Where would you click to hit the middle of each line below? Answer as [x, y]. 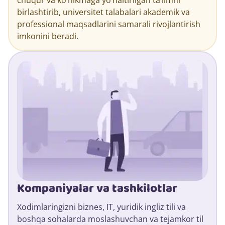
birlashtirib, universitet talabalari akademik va [103, 12]
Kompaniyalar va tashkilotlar [97, 188]
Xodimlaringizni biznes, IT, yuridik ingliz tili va [101, 207]
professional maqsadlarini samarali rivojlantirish [109, 24]
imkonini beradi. [48, 36]
